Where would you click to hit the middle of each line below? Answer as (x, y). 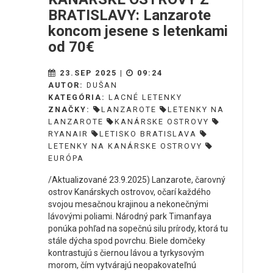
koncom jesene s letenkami (138, 31)
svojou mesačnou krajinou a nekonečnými (128, 204)
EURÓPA (66, 158)
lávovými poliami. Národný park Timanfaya (130, 217)
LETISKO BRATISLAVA (148, 134)
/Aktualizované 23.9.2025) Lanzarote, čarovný (137, 180)
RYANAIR (68, 134)
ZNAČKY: (71, 110)
